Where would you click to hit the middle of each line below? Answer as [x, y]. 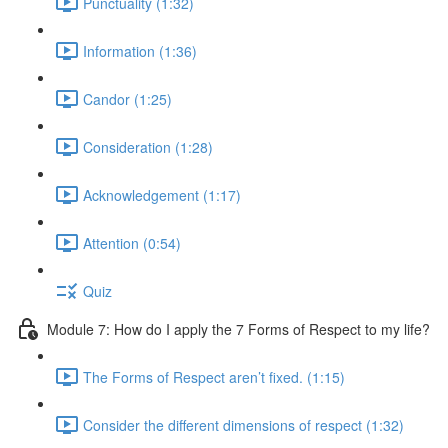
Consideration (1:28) [148, 146]
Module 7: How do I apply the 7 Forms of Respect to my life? [238, 328]
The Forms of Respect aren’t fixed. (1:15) [214, 376]
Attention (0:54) [132, 242]
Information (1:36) [140, 50]
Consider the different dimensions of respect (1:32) [243, 424]
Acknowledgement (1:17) [162, 194]
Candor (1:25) [127, 98]
